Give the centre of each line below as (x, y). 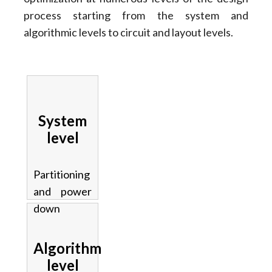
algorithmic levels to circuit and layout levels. (128, 32)
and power (63, 191)
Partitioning (61, 174)
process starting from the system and (136, 15)
